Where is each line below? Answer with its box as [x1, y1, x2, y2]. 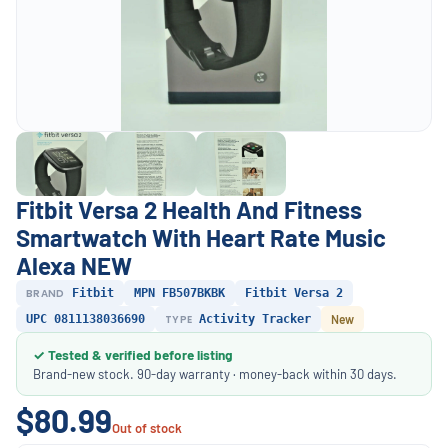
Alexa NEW [16, 251, 132, 280]
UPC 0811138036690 [26, 312, 145, 326]
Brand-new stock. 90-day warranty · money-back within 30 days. [33, 366, 397, 382]
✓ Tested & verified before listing [33, 346, 233, 363]
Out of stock [112, 420, 182, 436]
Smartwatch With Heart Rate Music [16, 223, 386, 252]
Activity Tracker [192, 312, 312, 326]
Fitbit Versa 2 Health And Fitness [16, 195, 362, 224]
